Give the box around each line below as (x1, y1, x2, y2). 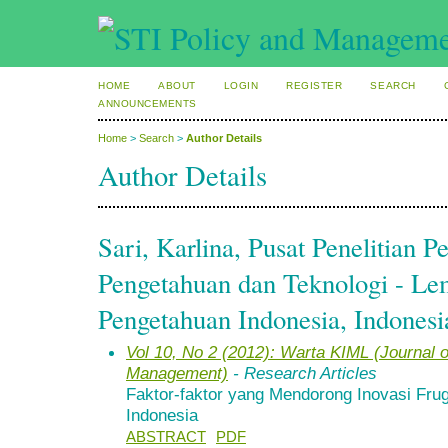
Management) (126, 362, 228, 383)
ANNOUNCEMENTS (98, 98, 197, 109)
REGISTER (286, 80, 343, 91)
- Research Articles (228, 362, 377, 383)
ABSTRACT (126, 428, 206, 445)
